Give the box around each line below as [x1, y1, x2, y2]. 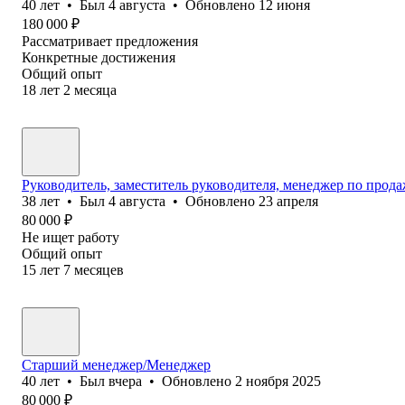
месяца [74, 81, 117, 98]
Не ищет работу [22, 229, 119, 245]
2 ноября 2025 [235, 372, 321, 389]
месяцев [74, 261, 124, 278]
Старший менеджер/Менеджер [22, 356, 211, 372]
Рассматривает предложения [22, 33, 198, 49]
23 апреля [259, 193, 318, 209]
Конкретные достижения [22, 49, 175, 65]
